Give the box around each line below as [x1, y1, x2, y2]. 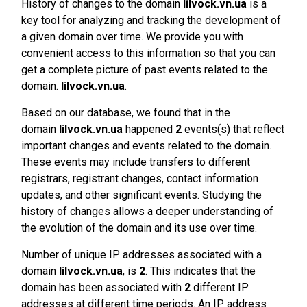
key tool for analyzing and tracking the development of [21, 14, 281, 27]
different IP [191, 281, 249, 294]
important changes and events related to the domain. [21, 139, 271, 152]
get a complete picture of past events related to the [21, 63, 268, 76]
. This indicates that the [145, 265, 256, 278]
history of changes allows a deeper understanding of [21, 205, 273, 218]
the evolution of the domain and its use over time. [21, 221, 257, 234]
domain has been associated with [21, 281, 184, 294]
